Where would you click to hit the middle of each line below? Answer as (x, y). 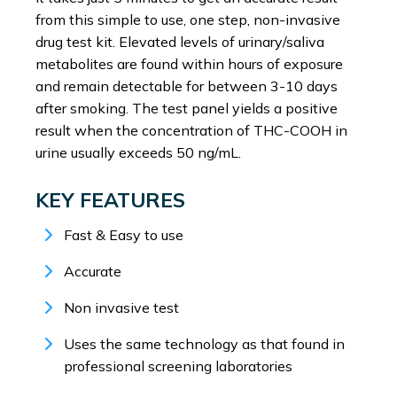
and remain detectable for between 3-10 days (187, 86)
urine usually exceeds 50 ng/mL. (138, 153)
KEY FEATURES (110, 200)
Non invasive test (121, 308)
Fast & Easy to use (124, 235)
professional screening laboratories (178, 366)
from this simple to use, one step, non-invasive (188, 20)
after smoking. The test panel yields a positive (187, 109)
